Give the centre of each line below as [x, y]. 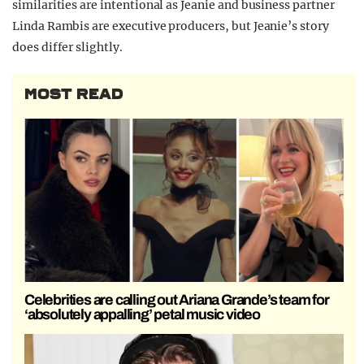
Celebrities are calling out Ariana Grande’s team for [177, 299]
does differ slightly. [67, 47]
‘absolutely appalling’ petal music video [143, 314]
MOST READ [74, 94]
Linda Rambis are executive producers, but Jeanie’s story [171, 26]
